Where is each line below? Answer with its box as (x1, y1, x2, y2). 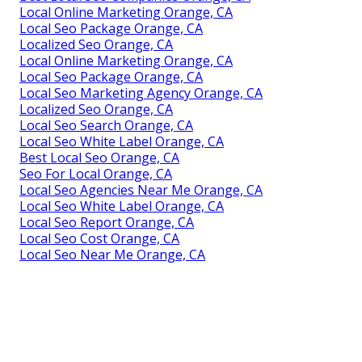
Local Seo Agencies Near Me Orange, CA (19, 181, 263, 200)
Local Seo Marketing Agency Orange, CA (19, 84, 263, 103)
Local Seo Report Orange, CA (19, 213, 194, 232)
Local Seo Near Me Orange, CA (19, 246, 205, 264)
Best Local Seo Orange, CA (19, 149, 179, 167)
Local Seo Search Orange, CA (19, 116, 193, 135)
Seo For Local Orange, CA (19, 165, 172, 183)
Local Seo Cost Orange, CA (19, 229, 179, 248)
